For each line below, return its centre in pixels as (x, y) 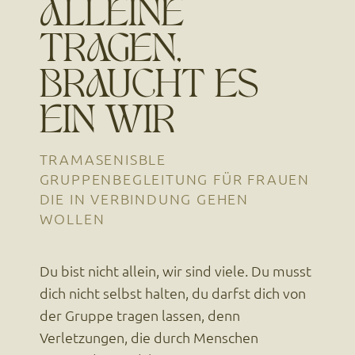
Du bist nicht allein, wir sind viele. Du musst (175, 271)
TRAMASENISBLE (103, 158)
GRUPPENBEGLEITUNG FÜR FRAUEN (175, 178)
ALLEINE (112, 17)
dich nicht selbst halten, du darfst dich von (172, 293)
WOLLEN (72, 218)
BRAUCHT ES (150, 89)
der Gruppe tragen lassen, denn (139, 315)
